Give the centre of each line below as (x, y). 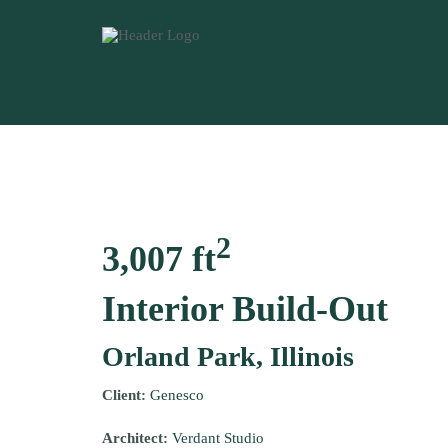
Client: (126, 395)
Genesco (177, 395)
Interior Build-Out (245, 309)
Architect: (137, 438)
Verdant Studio (218, 438)
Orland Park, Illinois (228, 356)
